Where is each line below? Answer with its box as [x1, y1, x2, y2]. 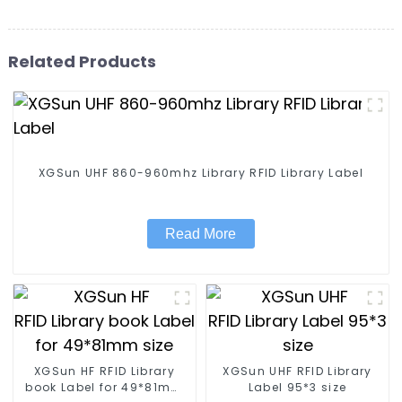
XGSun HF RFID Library [34, 363, 175, 380]
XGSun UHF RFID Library [223, 363, 372, 380]
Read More [165, 225, 237, 241]
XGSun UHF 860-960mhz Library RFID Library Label [38, 164, 363, 180]
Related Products [7, 49, 156, 73]
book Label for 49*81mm [25, 380, 184, 396]
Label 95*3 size [286, 380, 347, 396]
